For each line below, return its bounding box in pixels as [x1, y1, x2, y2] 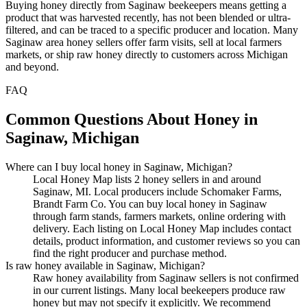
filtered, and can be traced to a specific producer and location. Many [5, 24, 298, 36]
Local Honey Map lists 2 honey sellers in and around [33, 173, 261, 186]
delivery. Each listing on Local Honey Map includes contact [33, 223, 291, 235]
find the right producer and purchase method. [33, 247, 227, 260]
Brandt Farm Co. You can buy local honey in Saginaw [33, 198, 267, 210]
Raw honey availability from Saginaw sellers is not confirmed [33, 272, 299, 284]
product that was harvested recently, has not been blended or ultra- [5, 12, 291, 24]
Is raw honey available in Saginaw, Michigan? [5, 260, 205, 272]
